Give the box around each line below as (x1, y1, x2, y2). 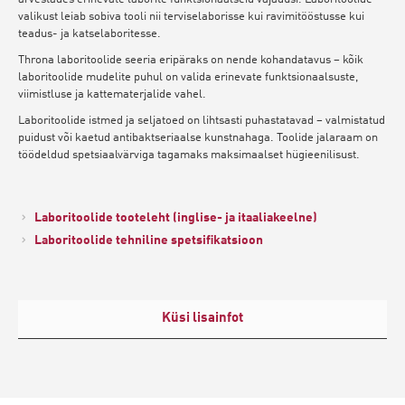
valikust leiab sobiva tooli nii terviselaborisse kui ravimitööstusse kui (18, 10, 364, 23)
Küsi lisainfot (162, 311, 243, 325)
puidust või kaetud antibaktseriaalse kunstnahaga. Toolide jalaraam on (18, 131, 378, 144)
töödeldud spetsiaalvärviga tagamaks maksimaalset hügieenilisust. (18, 148, 360, 161)
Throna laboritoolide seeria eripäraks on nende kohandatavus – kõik (18, 53, 363, 66)
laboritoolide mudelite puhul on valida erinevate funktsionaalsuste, (18, 71, 358, 83)
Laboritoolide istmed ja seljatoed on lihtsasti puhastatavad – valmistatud (18, 114, 385, 127)
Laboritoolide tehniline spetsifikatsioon (34, 233, 263, 247)
